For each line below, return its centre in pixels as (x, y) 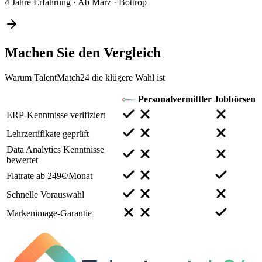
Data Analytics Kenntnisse (55, 149)
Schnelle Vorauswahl (45, 194)
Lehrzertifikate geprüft (48, 133)
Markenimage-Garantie (49, 213)
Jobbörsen (235, 99)
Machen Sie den (54, 52)
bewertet (22, 160)
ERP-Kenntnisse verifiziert (56, 115)
